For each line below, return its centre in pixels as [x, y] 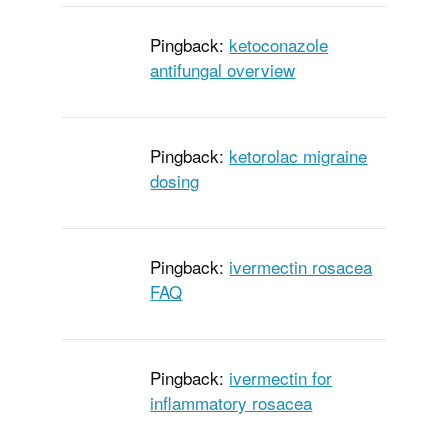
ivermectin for [281, 378]
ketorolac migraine [298, 156]
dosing [175, 181]
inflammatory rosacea [231, 403]
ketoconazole [279, 45]
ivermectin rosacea [301, 267]
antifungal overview [223, 70]
